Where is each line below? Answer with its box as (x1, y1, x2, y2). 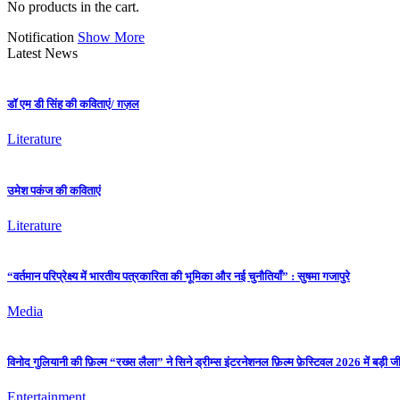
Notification (7, 29, 74, 45)
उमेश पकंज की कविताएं (7, 183, 101, 197)
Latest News (7, 46, 78, 61)
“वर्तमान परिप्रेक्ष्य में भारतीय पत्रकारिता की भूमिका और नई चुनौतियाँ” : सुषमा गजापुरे (7, 269, 350, 283)
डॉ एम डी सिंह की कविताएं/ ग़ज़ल (7, 97, 139, 112)
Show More (78, 29, 145, 45)
